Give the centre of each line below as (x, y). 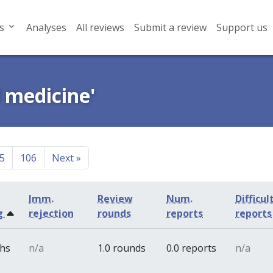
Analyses (46, 27)
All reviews (100, 27)
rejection (51, 213)
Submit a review (170, 27)
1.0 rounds (122, 248)
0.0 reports (192, 248)
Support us (242, 27)
